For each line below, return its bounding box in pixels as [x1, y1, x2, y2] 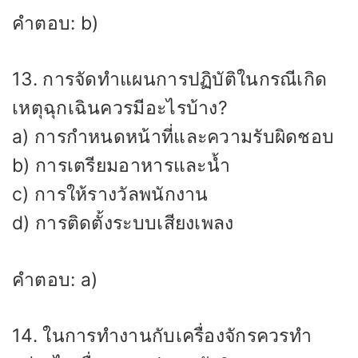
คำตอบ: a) [12, 268, 98, 291]
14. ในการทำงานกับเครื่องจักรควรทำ [12, 324, 312, 348]
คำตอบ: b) [12, 11, 99, 34]
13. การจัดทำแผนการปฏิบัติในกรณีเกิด [12, 68, 328, 91]
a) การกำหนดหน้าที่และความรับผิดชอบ [12, 125, 335, 149]
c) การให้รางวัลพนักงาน [12, 183, 209, 206]
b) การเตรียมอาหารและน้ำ [12, 154, 230, 177]
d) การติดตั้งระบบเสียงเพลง [12, 212, 234, 235]
